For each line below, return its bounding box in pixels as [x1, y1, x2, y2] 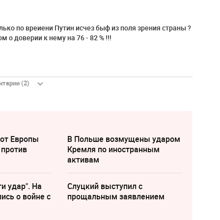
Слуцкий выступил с [67, 181, 142, 192]
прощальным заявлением [67, 191, 165, 202]
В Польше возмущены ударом [67, 134, 180, 145]
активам [67, 154, 99, 165]
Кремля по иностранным [67, 144, 160, 155]
